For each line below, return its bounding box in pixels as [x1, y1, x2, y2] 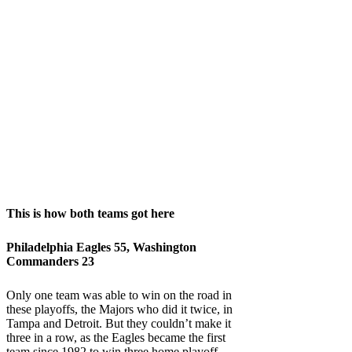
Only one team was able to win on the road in [6, 288, 232, 302]
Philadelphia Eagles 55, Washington [6, 240, 196, 254]
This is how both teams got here [6, 206, 174, 220]
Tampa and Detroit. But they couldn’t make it [6, 316, 231, 330]
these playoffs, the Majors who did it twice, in [6, 302, 233, 316]
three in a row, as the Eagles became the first [6, 330, 225, 344]
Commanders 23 [6, 254, 94, 268]
